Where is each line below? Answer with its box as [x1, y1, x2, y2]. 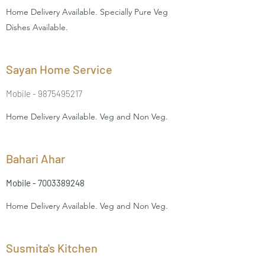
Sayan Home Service [6, 62, 112, 76]
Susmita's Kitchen [6, 241, 98, 255]
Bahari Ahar [6, 151, 65, 166]
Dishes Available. [6, 22, 68, 33]
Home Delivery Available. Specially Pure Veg [6, 7, 168, 17]
